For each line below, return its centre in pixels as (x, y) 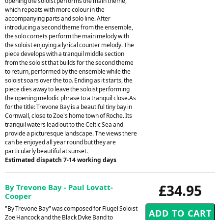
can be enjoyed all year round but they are (60, 142)
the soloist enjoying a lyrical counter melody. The (69, 45)
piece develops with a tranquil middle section (65, 54)
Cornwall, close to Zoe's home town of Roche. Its (69, 115)
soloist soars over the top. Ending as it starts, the (69, 80)
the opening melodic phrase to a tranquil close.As (70, 98)
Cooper (18, 196)
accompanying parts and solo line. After (58, 18)
